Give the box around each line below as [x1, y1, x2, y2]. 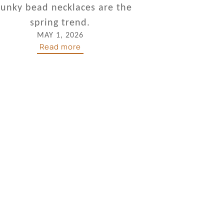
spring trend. [30, 15, 90, 28]
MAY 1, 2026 [36, 29, 83, 39]
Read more [39, 41, 81, 52]
